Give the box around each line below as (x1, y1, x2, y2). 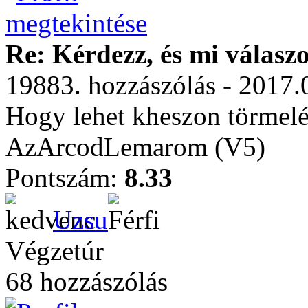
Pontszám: (5, 163, 124, 192)
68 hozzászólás (5, 267, 168, 296)
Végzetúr (5, 236, 104, 265)
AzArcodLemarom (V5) (5, 132, 265, 162)
